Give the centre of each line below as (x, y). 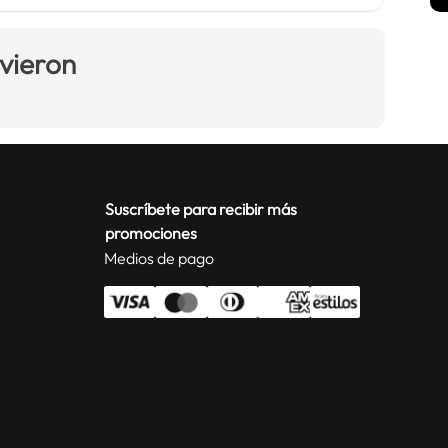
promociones (151, 233)
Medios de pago (159, 258)
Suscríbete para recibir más (201, 209)
